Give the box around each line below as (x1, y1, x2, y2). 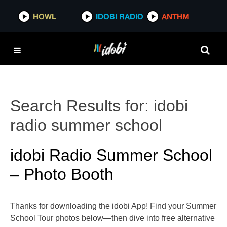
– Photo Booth (10, 165, 113, 184)
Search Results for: (10, 97, 154, 115)
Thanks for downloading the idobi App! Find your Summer (10, 202, 216, 211)
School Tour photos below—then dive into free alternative (10, 214, 215, 223)
